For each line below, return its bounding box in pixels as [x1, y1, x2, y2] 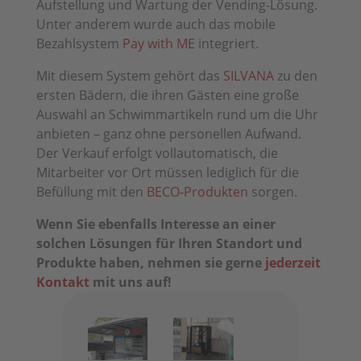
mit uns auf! [89, 272, 172, 291]
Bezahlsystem [35, 34, 122, 52]
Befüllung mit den [35, 182, 147, 201]
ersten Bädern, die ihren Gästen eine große [35, 85, 299, 104]
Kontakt [35, 272, 89, 291]
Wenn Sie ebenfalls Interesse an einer [35, 214, 276, 233]
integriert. [194, 34, 259, 52]
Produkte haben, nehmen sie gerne [35, 253, 265, 272]
